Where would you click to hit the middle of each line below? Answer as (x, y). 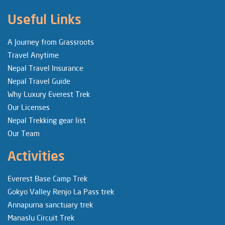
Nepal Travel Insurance (45, 68)
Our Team (24, 133)
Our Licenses (29, 107)
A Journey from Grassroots (51, 41)
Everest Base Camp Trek (47, 178)
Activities (36, 155)
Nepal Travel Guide (39, 81)
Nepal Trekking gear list (47, 120)
